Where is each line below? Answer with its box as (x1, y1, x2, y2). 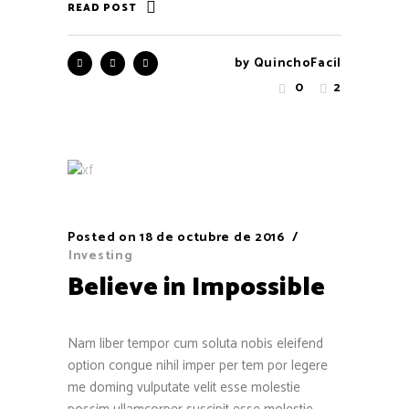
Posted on (68, 226, 137, 248)
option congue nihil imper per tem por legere (68, 353, 328, 377)
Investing (68, 245, 133, 267)
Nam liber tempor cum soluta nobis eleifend (68, 331, 323, 355)
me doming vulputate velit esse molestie (68, 375, 300, 399)
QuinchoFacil (253, 53, 341, 75)
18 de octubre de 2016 (140, 226, 285, 248)
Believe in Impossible (68, 266, 325, 309)
